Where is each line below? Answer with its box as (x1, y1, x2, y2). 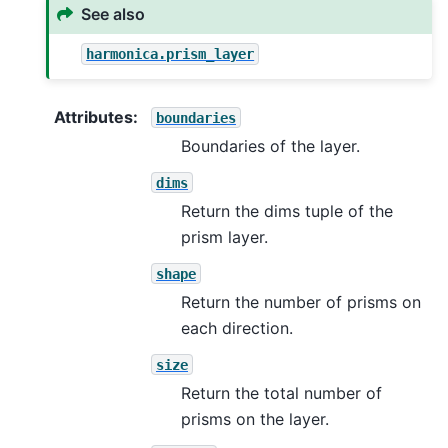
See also (81, 4, 146, 25)
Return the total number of (181, 382, 382, 403)
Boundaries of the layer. (181, 135, 360, 156)
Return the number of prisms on (181, 291, 421, 312)
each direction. (181, 317, 293, 338)
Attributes (54, 106, 133, 127)
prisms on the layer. (181, 408, 329, 429)
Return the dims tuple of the (181, 200, 393, 221)
